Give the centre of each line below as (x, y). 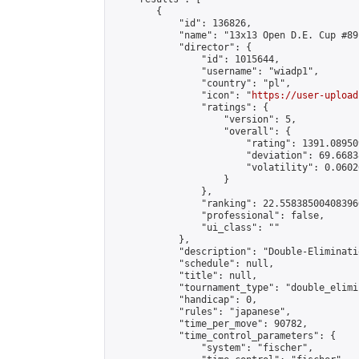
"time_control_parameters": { (224, 336)
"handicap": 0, (184, 300)
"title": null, (184, 276)
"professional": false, (218, 216)
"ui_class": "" (196, 228)
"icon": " (182, 95)
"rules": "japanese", (201, 312)
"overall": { (201, 131)
